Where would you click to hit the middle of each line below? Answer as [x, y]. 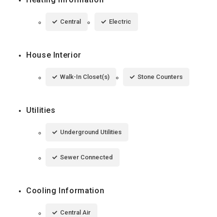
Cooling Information [65, 191]
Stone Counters [160, 77]
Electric [120, 22]
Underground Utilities [91, 132]
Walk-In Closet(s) [85, 77]
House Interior [54, 55]
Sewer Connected [86, 157]
